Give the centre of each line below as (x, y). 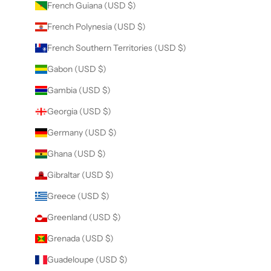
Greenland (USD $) (84, 217)
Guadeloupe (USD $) (87, 260)
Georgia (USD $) (79, 112)
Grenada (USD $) (80, 239)
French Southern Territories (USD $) (116, 48)
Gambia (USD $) (79, 90)
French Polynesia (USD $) (96, 27)
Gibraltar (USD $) (80, 175)
